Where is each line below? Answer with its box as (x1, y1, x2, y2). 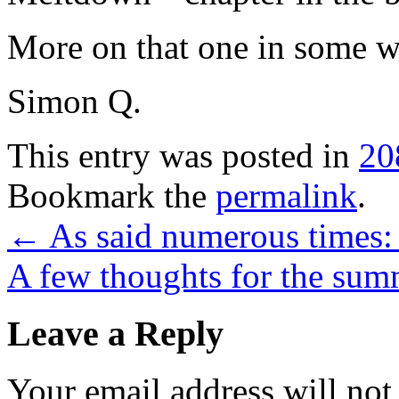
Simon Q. (7, 81, 142, 120)
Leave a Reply (7, 313, 224, 354)
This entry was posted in (7, 135, 359, 175)
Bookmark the (7, 175, 216, 215)
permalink (216, 175, 357, 215)
